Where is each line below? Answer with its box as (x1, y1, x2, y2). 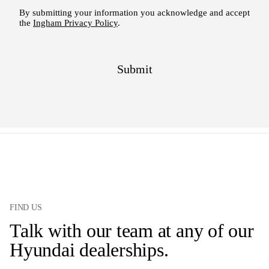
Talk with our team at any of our (10, 220, 254, 242)
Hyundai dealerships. (10, 239, 169, 261)
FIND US (10, 202, 42, 213)
